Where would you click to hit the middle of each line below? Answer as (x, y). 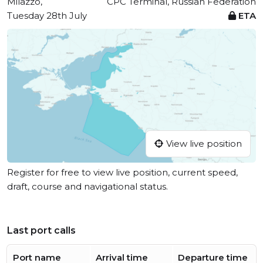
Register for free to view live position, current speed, (122, 173)
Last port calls (41, 231)
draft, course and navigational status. (87, 187)
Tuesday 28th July (47, 16)
